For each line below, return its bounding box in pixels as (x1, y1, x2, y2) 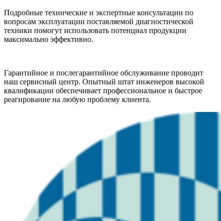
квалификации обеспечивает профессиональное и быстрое (4, 86, 202, 95)
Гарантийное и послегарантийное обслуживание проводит (4, 68, 203, 77)
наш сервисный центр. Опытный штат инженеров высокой (4, 77, 204, 86)
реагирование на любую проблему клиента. (4, 95, 151, 104)
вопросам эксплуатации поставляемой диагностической (4, 17, 193, 26)
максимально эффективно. (4, 35, 93, 43)
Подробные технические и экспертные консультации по (4, 8, 193, 17)
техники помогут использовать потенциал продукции (4, 26, 186, 35)
